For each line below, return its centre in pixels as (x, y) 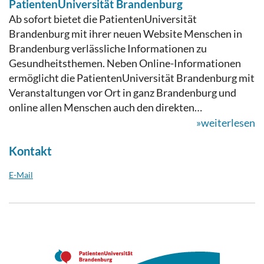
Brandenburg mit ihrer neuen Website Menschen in (126, 33)
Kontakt (30, 151)
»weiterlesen (226, 122)
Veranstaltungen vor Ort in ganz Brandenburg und (123, 92)
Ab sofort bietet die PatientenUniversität (103, 19)
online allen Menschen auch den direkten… (105, 107)
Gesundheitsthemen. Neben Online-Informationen (125, 63)
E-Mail (21, 174)
